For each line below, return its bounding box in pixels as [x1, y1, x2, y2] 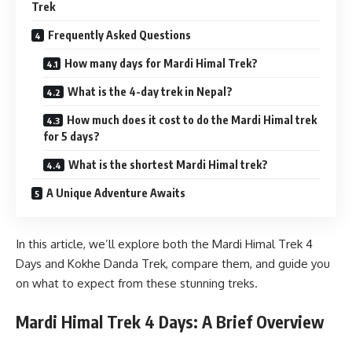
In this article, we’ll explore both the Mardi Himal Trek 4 [16, 236, 313, 251]
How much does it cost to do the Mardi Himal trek [67, 112, 317, 126]
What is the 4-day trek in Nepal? [68, 84, 233, 98]
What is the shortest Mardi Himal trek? [68, 157, 268, 171]
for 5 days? [43, 129, 100, 143]
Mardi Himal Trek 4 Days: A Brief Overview [16, 310, 324, 332]
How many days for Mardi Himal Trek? [64, 56, 258, 70]
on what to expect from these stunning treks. [16, 276, 258, 291]
